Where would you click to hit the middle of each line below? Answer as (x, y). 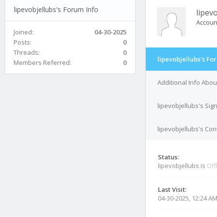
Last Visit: (172, 189)
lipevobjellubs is (182, 166)
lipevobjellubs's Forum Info (56, 9)
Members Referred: (42, 62)
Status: (168, 157)
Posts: (23, 42)
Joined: (23, 32)
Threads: (27, 52)
